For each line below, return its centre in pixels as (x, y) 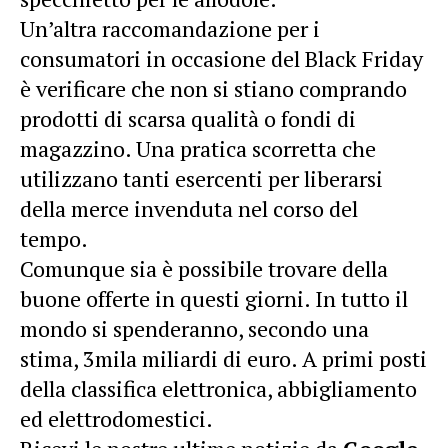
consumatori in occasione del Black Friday (221, 58)
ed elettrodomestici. (116, 418)
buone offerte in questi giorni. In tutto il (214, 298)
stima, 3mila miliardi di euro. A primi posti (223, 358)
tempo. (54, 238)
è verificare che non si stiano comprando (213, 88)
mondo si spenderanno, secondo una (194, 328)
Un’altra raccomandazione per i (170, 28)
